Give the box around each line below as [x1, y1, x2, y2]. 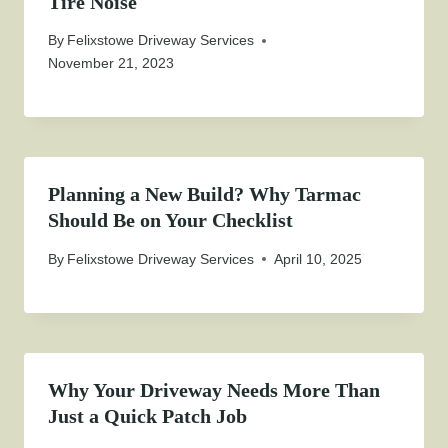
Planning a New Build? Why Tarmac [48, 183, 361, 206]
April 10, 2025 [274, 250, 363, 267]
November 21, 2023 [48, 55, 174, 72]
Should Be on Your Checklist [48, 209, 293, 232]
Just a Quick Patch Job [48, 404, 247, 427]
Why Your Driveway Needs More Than [48, 378, 380, 401]
